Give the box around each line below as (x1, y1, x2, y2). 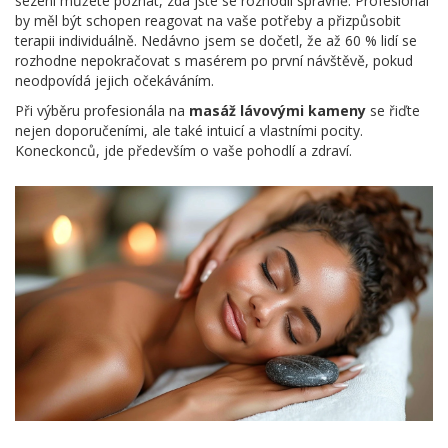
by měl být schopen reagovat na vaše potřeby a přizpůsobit (15, 10, 401, 30)
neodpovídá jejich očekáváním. (15, 70, 214, 90)
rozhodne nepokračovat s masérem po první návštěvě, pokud (15, 50, 413, 70)
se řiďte (366, 100, 420, 120)
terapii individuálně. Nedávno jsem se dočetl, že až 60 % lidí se (15, 30, 417, 50)
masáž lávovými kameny (189, 100, 366, 120)
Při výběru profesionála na (15, 100, 189, 120)
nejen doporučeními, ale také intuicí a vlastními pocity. (15, 120, 363, 140)
